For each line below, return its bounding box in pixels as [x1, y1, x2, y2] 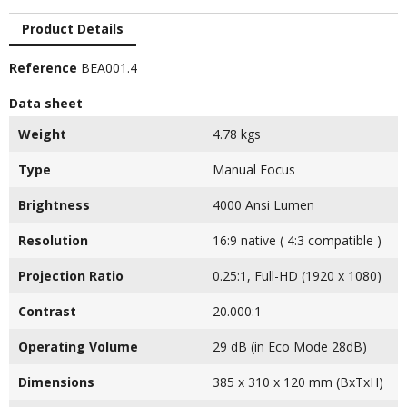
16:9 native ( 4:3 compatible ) [213, 232, 382, 249]
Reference [9, 59, 77, 76]
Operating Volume [18, 338, 138, 355]
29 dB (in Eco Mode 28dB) [213, 338, 367, 355]
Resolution [18, 232, 88, 249]
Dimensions [18, 373, 94, 391]
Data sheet [9, 94, 83, 112]
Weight [18, 125, 66, 143]
